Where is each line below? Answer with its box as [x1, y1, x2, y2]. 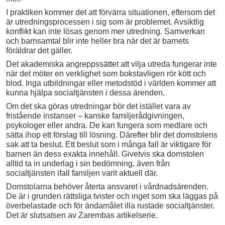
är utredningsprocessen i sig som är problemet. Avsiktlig [6, 17, 204, 26]
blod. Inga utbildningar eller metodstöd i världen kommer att [6, 78, 216, 87]
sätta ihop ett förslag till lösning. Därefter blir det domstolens [6, 130, 217, 139]
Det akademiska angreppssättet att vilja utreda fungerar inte [6, 59, 217, 68]
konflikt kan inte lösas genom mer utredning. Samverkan [6, 27, 205, 36]
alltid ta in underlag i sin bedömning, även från [6, 159, 170, 168]
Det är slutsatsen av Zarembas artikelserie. [6, 210, 158, 219]
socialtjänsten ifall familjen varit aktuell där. [6, 168, 158, 177]
